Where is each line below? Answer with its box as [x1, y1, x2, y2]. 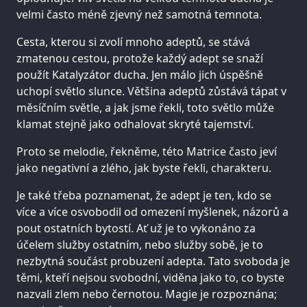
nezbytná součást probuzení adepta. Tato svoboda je [16, 254, 290, 269]
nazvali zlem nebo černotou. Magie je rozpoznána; [16, 286, 277, 302]
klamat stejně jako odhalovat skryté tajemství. [16, 116, 254, 132]
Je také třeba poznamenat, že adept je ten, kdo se [16, 188, 271, 204]
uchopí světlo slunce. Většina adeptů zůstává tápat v [16, 84, 286, 99]
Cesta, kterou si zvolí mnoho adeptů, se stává [16, 34, 250, 50]
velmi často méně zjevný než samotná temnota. [16, 7, 262, 23]
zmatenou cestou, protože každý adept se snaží [16, 51, 263, 66]
